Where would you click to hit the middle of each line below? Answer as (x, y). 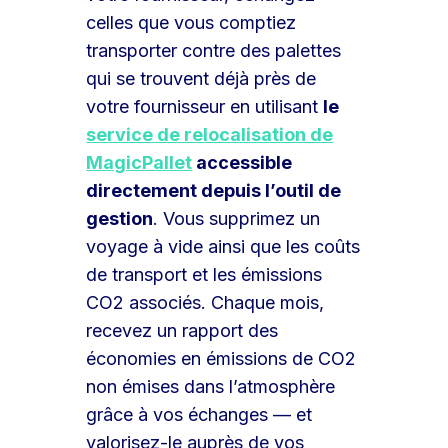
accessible (242, 162)
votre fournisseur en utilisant (205, 106)
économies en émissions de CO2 (221, 358)
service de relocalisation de (210, 134)
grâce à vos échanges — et (199, 414)
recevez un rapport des (182, 330)
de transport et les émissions (204, 274)
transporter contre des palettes (214, 50)
